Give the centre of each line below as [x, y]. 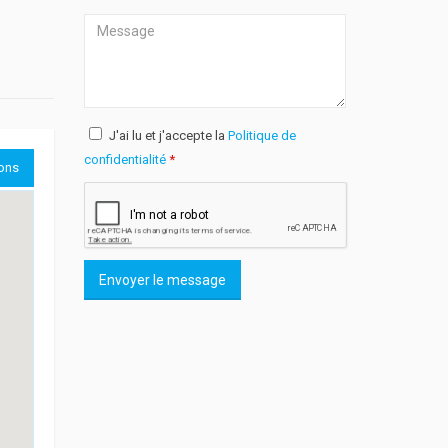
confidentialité [124, 159]
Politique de [261, 135]
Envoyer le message [162, 279]
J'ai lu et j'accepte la [168, 135]
